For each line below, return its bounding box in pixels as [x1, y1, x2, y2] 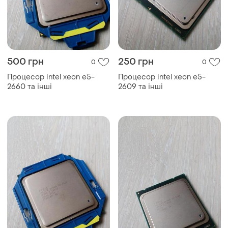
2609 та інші [118, 82, 163, 92]
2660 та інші [7, 82, 52, 92]
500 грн [7, 56, 44, 68]
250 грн [118, 56, 154, 68]
